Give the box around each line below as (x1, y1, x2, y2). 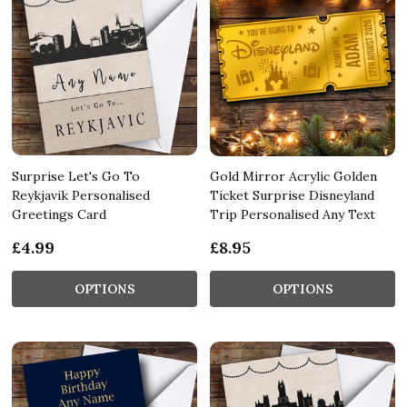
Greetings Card (12, 205, 106, 223)
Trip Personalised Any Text (210, 205, 375, 223)
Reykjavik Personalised (12, 186, 150, 203)
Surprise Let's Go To (12, 167, 140, 184)
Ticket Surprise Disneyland (210, 186, 374, 203)
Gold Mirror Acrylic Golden (210, 167, 377, 184)
